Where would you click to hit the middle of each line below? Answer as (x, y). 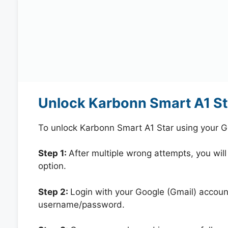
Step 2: (54, 192)
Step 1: (53, 153)
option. (52, 166)
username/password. (81, 204)
